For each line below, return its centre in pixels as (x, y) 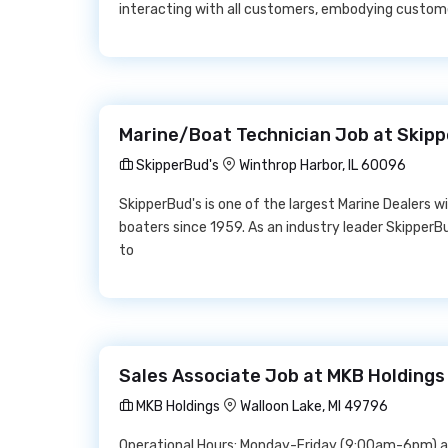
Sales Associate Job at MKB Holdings (282, 376)
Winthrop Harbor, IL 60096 (322, 165)
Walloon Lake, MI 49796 (314, 406)
